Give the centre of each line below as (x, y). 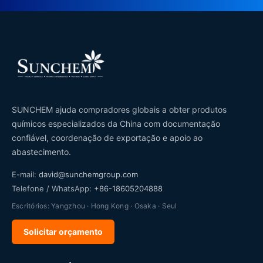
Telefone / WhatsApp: (53, 188)
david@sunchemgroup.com (88, 174)
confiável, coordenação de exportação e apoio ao (107, 137)
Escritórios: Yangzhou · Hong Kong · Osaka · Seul (95, 205)
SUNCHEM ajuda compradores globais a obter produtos (119, 109)
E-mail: (25, 174)
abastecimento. (41, 151)
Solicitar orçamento (63, 231)
